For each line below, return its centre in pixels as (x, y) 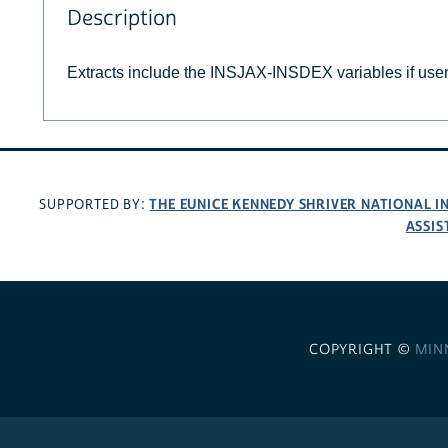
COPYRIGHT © (361, 349)
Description (121, 19)
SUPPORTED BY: (94, 205)
